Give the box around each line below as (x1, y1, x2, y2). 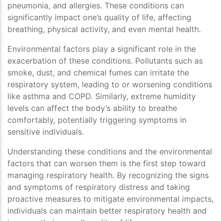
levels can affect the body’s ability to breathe (7, 103, 177, 113)
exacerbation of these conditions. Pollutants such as (7, 56, 203, 66)
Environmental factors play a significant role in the (7, 44, 196, 54)
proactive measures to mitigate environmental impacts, (7, 194, 214, 204)
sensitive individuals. (7, 127, 84, 137)
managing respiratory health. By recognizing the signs (7, 170, 209, 181)
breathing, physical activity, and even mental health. (7, 24, 201, 35)
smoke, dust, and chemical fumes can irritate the (7, 68, 189, 78)
